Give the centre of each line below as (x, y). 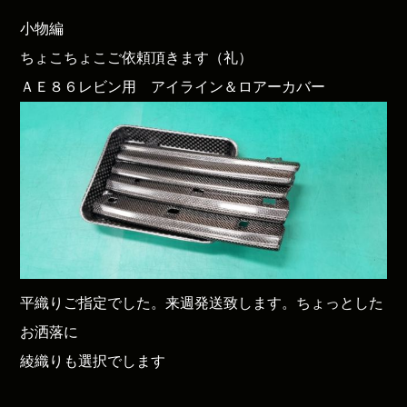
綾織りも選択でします (93, 362)
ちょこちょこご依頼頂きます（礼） (137, 57)
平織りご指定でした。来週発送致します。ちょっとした (202, 303)
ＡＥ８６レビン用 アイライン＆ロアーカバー (173, 86)
